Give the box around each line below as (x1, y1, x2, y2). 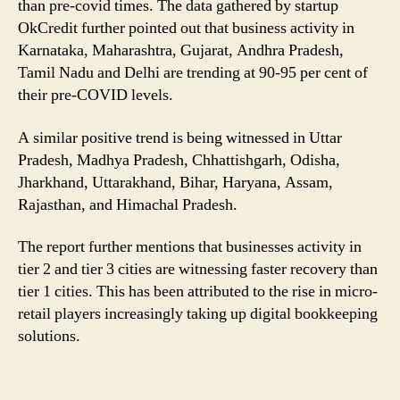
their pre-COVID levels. (18, 85, 173, 105)
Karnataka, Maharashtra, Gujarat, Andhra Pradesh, (18, 40, 344, 61)
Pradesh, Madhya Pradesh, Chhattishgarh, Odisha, (18, 149, 340, 171)
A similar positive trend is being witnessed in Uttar (18, 127, 342, 148)
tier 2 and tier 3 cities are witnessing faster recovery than (18, 259, 378, 279)
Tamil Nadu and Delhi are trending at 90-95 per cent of (18, 62, 368, 83)
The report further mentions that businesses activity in (18, 237, 362, 257)
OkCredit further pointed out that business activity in (18, 18, 354, 38)
